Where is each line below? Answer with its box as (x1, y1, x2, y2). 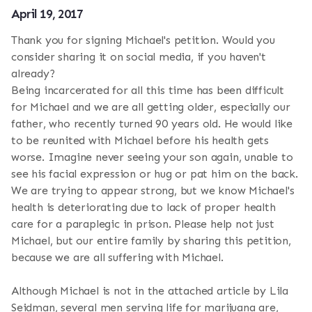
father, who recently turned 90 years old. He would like (11, 116, 292, 130)
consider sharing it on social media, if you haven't (11, 49, 266, 63)
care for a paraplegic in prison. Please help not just (11, 217, 274, 231)
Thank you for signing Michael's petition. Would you (11, 33, 275, 47)
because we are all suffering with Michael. (11, 250, 224, 264)
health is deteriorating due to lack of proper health (11, 200, 276, 214)
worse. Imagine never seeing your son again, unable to (11, 150, 293, 164)
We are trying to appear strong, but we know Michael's (11, 183, 295, 197)
